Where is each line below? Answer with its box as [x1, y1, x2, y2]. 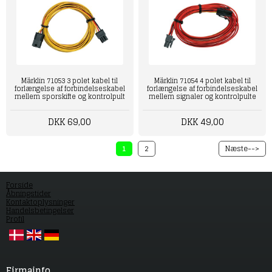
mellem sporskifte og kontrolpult [14, 90, 125, 103]
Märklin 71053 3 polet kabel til [21, 74, 118, 87]
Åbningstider [6, 187, 51, 200]
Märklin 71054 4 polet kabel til [154, 74, 251, 87]
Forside [6, 178, 33, 192]
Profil [6, 212, 24, 226]
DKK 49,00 [180, 113, 224, 130]
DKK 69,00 [48, 113, 92, 130]
